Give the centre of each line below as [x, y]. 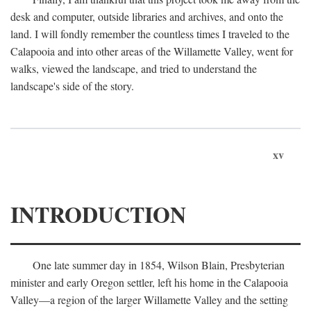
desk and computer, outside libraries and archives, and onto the [147, 16]
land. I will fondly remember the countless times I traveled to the [150, 34]
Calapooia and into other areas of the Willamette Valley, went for [152, 51]
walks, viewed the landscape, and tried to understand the [134, 68]
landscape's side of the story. [72, 86]
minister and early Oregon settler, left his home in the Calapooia [149, 282]
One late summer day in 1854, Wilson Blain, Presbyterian [159, 265]
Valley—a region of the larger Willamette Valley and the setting [149, 300]
